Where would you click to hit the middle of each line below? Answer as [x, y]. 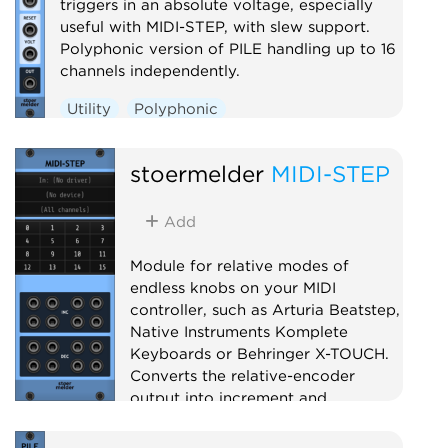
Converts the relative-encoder [242, 375]
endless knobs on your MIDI [232, 287]
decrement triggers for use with [248, 419]
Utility [89, 108]
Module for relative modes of [239, 265]
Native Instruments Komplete [238, 331]
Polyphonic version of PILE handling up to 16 [227, 48]
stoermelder [196, 173]
